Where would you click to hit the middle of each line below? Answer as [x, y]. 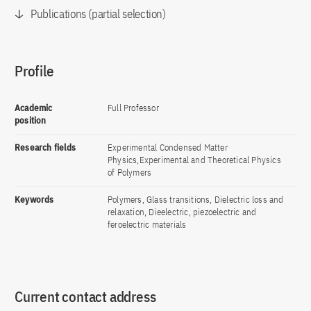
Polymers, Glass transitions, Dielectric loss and [196, 200]
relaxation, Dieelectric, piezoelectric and [182, 212]
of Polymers [130, 173]
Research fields [45, 148]
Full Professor [133, 108]
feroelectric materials [147, 225]
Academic [34, 108]
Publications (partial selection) [98, 14]
